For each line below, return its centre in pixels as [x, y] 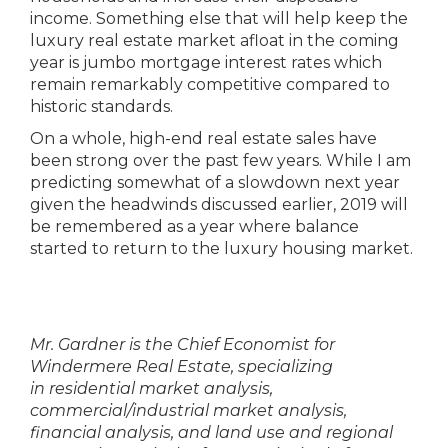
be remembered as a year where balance [194, 226]
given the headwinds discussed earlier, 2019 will [219, 204]
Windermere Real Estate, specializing [181, 366]
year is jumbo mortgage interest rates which [206, 62]
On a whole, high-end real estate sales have [203, 138]
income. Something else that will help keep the [219, 18]
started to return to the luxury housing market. [223, 248]
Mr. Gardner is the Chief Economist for [182, 344]
